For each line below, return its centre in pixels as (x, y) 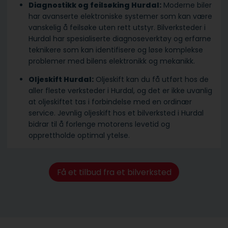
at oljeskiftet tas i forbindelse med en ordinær (110, 102)
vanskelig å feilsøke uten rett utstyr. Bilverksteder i (117, 28)
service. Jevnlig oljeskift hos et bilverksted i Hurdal (116, 113)
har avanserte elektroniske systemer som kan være (120, 17)
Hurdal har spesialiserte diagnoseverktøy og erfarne (120, 39)
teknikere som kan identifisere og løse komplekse (116, 50)
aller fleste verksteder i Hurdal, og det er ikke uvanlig (120, 91)
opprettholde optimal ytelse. (79, 136)
